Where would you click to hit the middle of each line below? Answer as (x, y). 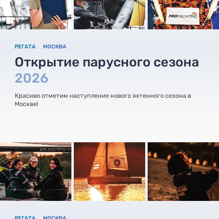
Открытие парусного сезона (107, 62)
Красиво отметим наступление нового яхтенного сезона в (103, 95)
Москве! (26, 104)
